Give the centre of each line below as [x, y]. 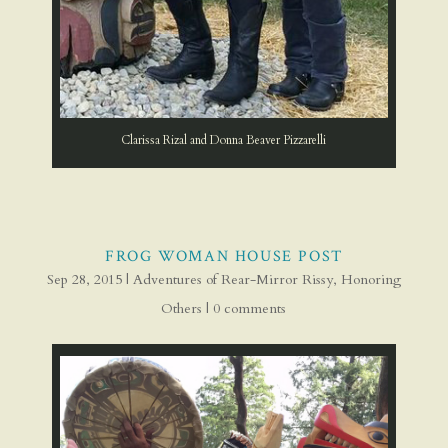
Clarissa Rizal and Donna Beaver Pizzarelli [224, 140]
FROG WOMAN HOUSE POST [224, 257]
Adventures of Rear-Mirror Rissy [232, 280]
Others [182, 309]
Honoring [370, 280]
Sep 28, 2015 [84, 280]
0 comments [250, 309]
